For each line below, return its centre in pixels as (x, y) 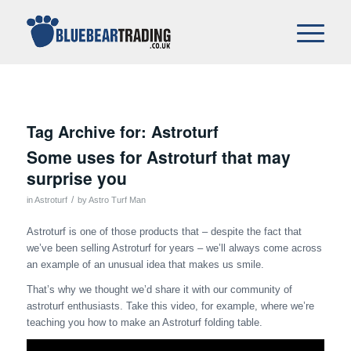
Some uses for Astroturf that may (158, 157)
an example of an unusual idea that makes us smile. (145, 265)
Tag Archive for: (89, 131)
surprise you (76, 178)
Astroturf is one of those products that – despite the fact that (164, 232)
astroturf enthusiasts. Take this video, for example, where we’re (170, 306)
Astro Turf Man (117, 200)
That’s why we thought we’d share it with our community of (159, 290)
